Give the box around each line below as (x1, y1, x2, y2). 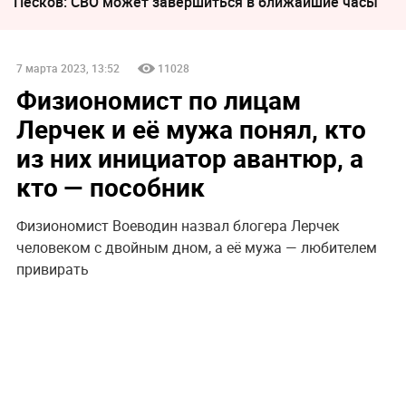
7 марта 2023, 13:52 (15, 61, 120, 76)
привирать (15, 259, 89, 280)
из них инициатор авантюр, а (15, 140, 363, 176)
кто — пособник (15, 169, 205, 205)
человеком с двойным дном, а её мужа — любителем (15, 237, 377, 258)
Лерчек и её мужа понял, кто (15, 111, 366, 147)
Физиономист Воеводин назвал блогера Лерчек (15, 216, 340, 237)
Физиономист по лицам (15, 82, 301, 118)
